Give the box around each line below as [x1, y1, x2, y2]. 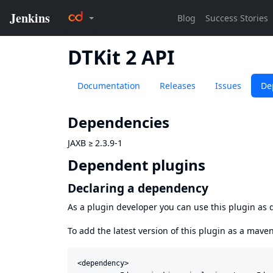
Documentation [77, 80, 140, 91]
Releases [160, 80, 196, 91]
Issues [215, 80, 241, 91]
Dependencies [68, 112, 169, 133]
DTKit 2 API [68, 44, 174, 70]
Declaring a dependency [68, 179, 208, 196]
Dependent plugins [68, 155, 205, 175]
